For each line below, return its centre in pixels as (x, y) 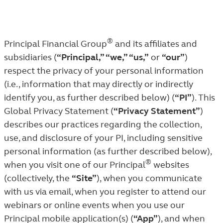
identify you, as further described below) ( (89, 98)
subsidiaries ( (30, 57)
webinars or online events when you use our (94, 205)
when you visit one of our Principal (75, 165)
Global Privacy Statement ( (59, 111)
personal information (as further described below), (108, 151)
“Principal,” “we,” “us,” (103, 57)
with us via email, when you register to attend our (105, 192)
